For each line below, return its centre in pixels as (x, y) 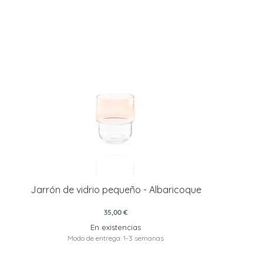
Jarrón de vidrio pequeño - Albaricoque (116, 190)
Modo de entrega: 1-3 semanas (116, 238)
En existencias (116, 227)
